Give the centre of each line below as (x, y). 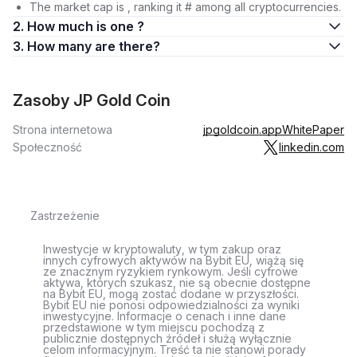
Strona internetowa (63, 129)
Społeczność (47, 147)
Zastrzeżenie (65, 216)
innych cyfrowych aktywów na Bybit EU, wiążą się (173, 260)
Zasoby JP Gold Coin (92, 100)
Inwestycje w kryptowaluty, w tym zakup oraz (162, 249)
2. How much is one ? (86, 26)
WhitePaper (313, 129)
